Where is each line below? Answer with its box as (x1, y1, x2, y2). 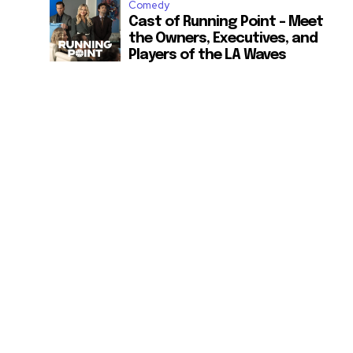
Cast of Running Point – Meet (128, 15, 324, 30)
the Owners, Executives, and (128, 32, 318, 46)
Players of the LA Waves (128, 48, 287, 63)
